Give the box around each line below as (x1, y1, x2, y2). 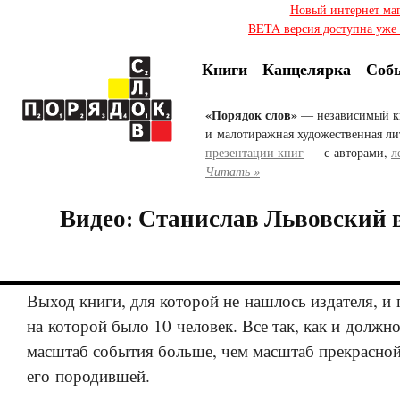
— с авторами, (304, 144, 391, 162)
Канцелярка (262, 57, 351, 81)
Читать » (205, 162, 260, 180)
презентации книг (205, 144, 304, 162)
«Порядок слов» (205, 105, 297, 125)
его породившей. (27, 364, 150, 387)
